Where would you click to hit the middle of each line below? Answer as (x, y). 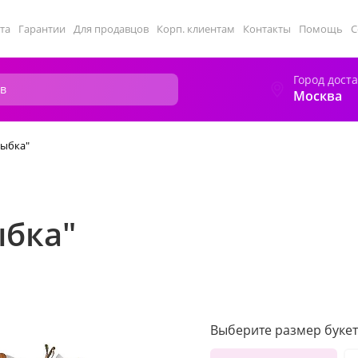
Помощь (321, 29)
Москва (318, 96)
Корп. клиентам (196, 29)
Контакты (267, 29)
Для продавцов (111, 29)
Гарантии (42, 29)
